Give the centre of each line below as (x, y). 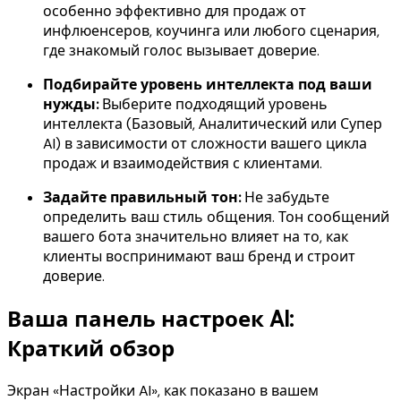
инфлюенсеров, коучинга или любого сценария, (211, 30)
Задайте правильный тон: (142, 197)
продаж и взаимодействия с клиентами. (183, 163)
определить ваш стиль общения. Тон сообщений (216, 217)
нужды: (71, 104)
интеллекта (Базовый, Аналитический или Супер (213, 124)
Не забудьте (285, 197)
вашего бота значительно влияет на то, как (196, 236)
